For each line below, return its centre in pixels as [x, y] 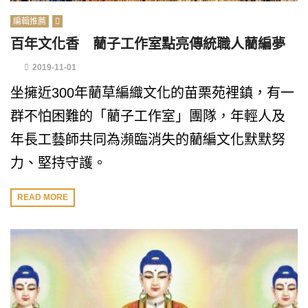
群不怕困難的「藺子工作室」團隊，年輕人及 [148, 116]
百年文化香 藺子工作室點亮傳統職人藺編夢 [148, 44]
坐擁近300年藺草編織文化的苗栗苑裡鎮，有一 [152, 93]
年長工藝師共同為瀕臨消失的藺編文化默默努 [148, 140]
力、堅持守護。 [58, 163]
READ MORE [43, 198]
